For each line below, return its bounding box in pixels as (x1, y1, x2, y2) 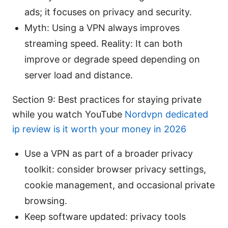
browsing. (24, 195, 67, 207)
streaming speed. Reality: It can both (24, 38, 183, 49)
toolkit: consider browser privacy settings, (24, 164, 206, 175)
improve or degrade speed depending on (24, 54, 200, 65)
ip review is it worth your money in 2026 (12, 124, 186, 135)
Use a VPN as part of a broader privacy (24, 148, 193, 159)
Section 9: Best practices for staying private (12, 94, 202, 105)
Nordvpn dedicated (125, 109, 208, 120)
